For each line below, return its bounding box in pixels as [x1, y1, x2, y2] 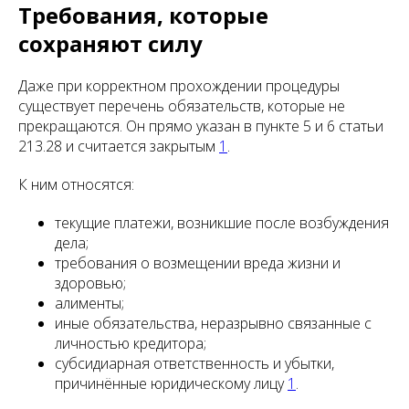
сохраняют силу [18, 28, 203, 59]
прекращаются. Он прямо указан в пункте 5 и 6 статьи [18, 116, 383, 137]
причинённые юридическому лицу [55, 373, 288, 394]
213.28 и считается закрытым [18, 136, 219, 157]
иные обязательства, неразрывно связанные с [55, 313, 372, 334]
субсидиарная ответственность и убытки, [55, 353, 334, 374]
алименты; [55, 293, 124, 314]
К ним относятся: [18, 174, 134, 195]
